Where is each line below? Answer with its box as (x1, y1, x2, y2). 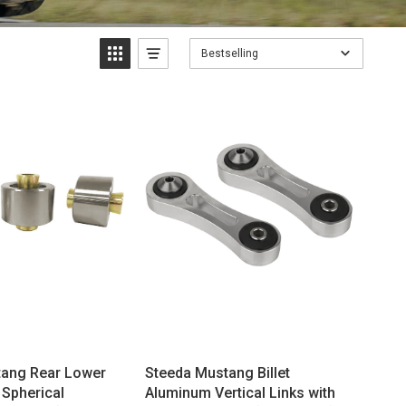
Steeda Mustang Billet (144, 363, 290, 382)
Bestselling (200, 47, 258, 60)
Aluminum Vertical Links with (144, 383, 335, 401)
